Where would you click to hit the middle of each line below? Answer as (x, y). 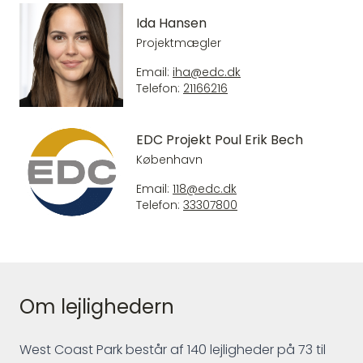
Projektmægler (179, 43)
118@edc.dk (205, 189)
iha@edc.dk (207, 73)
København (169, 160)
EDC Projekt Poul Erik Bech (220, 139)
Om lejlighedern (97, 307)
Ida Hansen (171, 23)
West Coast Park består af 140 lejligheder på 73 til (173, 350)
